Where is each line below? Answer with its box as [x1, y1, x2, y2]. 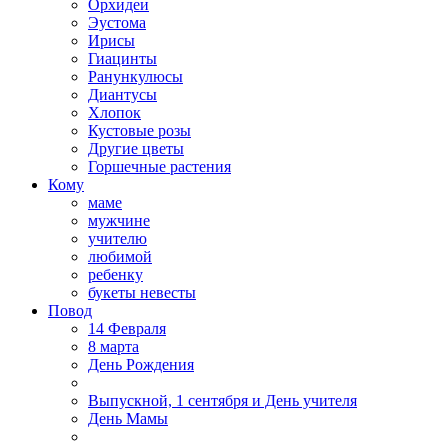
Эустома [88, 14, 146, 32]
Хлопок [88, 104, 141, 122]
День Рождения [88, 356, 194, 374]
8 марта [88, 338, 139, 356]
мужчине [88, 212, 150, 230]
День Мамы [88, 410, 168, 428]
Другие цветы [88, 140, 184, 158]
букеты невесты [88, 284, 196, 302]
